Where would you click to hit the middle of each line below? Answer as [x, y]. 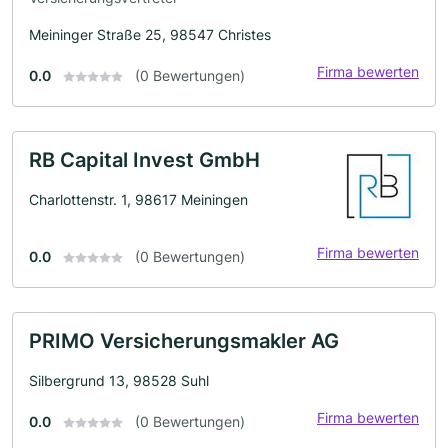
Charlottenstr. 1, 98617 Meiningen [138, 199]
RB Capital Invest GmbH [144, 159]
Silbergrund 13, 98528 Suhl [119, 380]
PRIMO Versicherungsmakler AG [184, 340]
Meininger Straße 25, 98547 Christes [150, 34]
